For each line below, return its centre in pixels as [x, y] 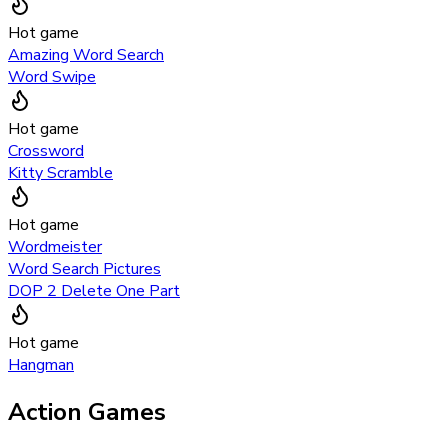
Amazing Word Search [86, 54]
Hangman [41, 364]
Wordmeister [55, 246]
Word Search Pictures [84, 268]
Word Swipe [52, 76]
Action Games [87, 411]
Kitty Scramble [60, 172]
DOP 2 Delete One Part [94, 290]
